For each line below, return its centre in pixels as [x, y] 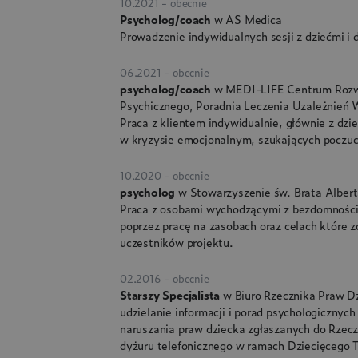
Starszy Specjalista [171, 295]
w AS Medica [248, 19]
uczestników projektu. [177, 242]
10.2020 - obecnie [165, 176]
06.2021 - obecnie [165, 73]
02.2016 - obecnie [165, 279]
